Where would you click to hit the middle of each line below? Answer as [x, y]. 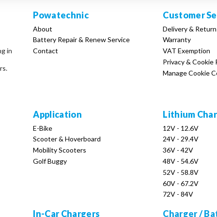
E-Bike [43, 128]
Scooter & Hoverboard [67, 139]
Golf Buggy [50, 161]
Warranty [177, 40]
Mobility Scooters [60, 150]
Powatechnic [61, 15]
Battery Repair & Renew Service [82, 40]
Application [57, 114]
